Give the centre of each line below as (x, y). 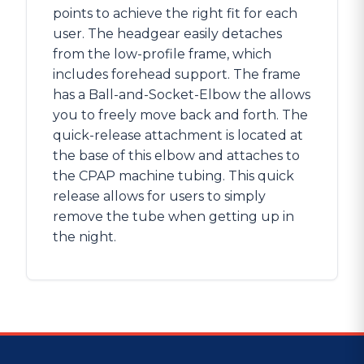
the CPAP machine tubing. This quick (173, 175)
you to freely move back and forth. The (180, 115)
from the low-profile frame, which (162, 54)
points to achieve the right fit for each (175, 13)
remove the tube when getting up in (173, 216)
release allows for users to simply (159, 196)
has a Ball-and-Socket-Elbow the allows (182, 94)
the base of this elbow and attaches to (176, 155)
